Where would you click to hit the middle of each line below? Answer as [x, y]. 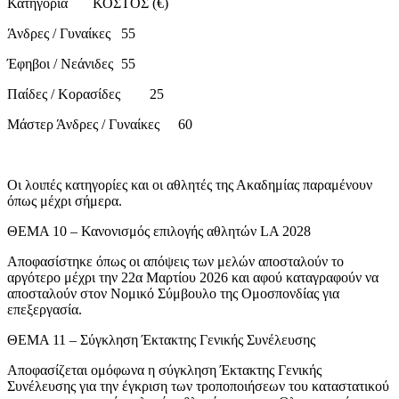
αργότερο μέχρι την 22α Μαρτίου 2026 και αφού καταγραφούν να [193, 278]
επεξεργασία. [45, 310]
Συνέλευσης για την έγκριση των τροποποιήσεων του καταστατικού [198, 387]
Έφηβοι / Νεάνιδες [60, 64]
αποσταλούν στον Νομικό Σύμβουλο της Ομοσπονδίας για [173, 294]
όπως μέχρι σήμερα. [65, 201]
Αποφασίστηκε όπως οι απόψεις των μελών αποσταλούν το [175, 262]
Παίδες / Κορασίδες [64, 94]
